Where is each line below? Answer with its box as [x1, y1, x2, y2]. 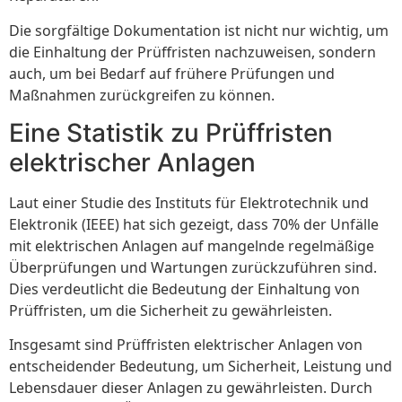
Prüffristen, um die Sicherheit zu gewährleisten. [9, 300, 332, 320]
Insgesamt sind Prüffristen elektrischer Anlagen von [9, 335, 363, 355]
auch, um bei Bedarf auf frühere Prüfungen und [9, 63, 335, 83]
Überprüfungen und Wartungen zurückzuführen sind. [9, 257, 377, 277]
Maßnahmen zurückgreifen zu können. [9, 84, 275, 105]
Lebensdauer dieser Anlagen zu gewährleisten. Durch [9, 378, 372, 398]
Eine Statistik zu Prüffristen [9, 117, 333, 148]
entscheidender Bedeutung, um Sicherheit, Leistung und [9, 356, 392, 377]
